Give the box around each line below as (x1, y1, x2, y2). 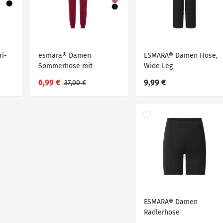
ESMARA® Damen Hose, (143, 51, 218, 60)
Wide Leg (143, 62, 173, 70)
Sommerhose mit (38, 62, 93, 70)
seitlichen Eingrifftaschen (38, 72, 119, 81)
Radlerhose (143, 208, 180, 217)
